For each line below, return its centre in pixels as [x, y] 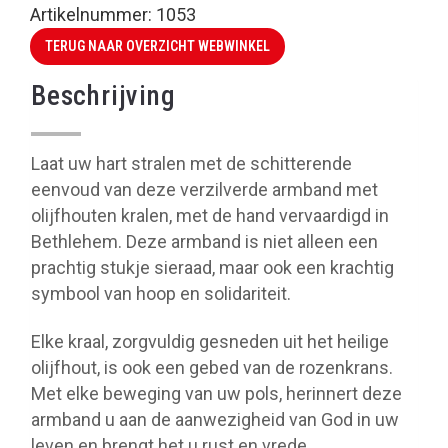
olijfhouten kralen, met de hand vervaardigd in [210, 215]
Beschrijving [103, 96]
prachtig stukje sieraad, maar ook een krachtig [212, 267]
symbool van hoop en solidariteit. [161, 293]
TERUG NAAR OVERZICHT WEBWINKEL [157, 46]
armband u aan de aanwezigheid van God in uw [215, 419]
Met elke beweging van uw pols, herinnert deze [216, 393]
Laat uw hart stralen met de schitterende [191, 163]
